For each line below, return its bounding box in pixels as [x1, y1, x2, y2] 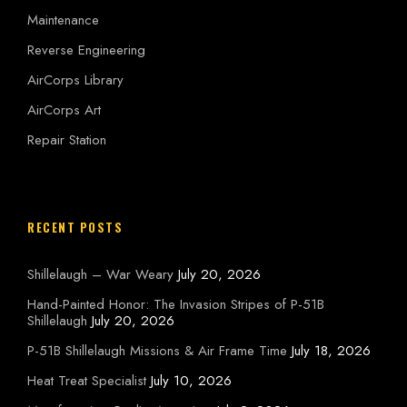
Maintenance [27, 10, 99, 31]
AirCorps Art [27, 100, 101, 121]
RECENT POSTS [27, 218, 123, 237]
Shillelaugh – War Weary [27, 264, 174, 285]
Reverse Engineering [27, 40, 145, 61]
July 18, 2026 [292, 341, 371, 362]
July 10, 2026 [151, 371, 232, 392]
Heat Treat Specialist [27, 371, 146, 392]
